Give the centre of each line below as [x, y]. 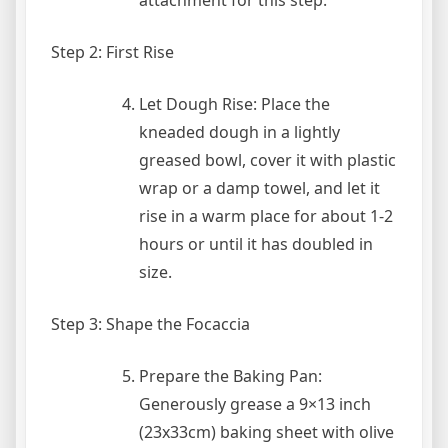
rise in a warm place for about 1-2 [266, 215]
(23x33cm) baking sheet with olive [266, 431]
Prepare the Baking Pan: [230, 375]
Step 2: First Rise [112, 51]
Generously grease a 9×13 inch [255, 403]
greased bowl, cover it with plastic [267, 159]
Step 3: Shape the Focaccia [150, 323]
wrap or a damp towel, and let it [259, 187]
